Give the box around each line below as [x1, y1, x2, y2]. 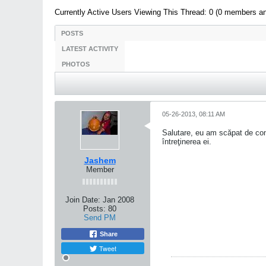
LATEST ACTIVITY [62, 45, 118, 52]
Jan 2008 [103, 195, 134, 204]
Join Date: [65, 195, 100, 204]
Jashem [84, 156, 116, 165]
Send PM [84, 213, 116, 222]
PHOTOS [62, 61, 90, 68]
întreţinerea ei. [162, 137, 211, 146]
